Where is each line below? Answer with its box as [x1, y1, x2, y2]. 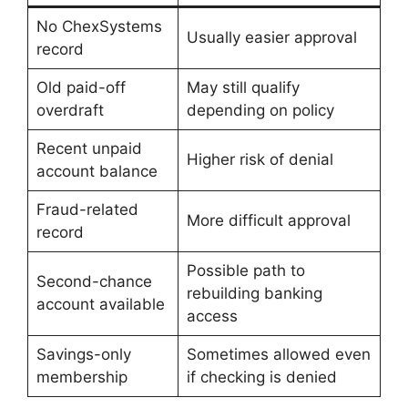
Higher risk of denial [186, 149, 333, 168]
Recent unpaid [36, 138, 142, 158]
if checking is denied [186, 367, 337, 386]
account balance [36, 161, 158, 180]
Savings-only [36, 344, 131, 363]
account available [36, 294, 165, 313]
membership [36, 367, 127, 386]
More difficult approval [186, 210, 351, 229]
